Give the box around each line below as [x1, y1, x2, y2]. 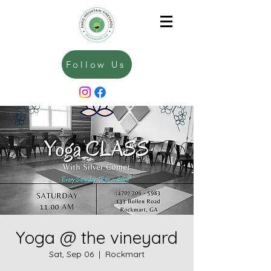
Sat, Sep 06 [49, 249, 94, 260]
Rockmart [105, 249, 145, 260]
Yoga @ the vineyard [16, 227, 178, 248]
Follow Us [65, 59, 126, 70]
